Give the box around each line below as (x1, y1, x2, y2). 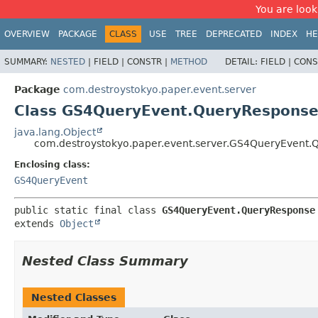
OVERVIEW (4, 29, 50, 39)
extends (14, 217, 60, 229)
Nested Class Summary (22, 253, 188, 268)
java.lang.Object (14, 126, 96, 138)
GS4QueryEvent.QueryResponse (162, 204, 315, 216)
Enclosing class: (14, 159, 90, 170)
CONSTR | (127, 56, 170, 67)
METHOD (170, 56, 207, 67)
